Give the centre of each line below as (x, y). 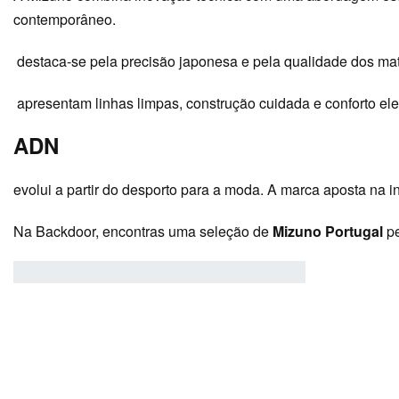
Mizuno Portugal (328, 231)
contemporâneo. (65, 19)
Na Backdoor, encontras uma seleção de (143, 231)
